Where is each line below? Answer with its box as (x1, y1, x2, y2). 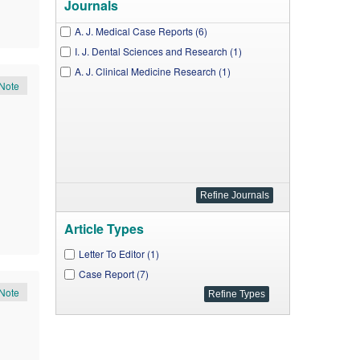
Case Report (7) (78, 267, 149, 280)
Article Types (63, 219, 144, 238)
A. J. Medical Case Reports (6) (74, 24, 207, 38)
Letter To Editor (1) (78, 247, 159, 260)
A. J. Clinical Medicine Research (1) (74, 64, 231, 78)
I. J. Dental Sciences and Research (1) (74, 44, 242, 58)
